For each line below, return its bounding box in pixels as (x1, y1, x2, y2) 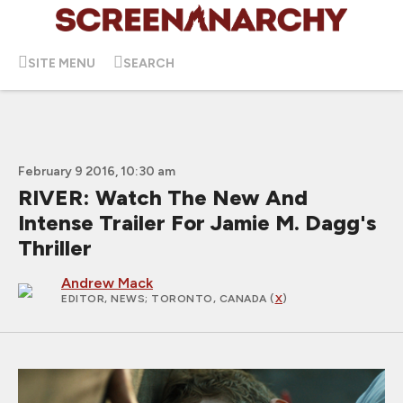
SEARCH (123, 55, 175, 71)
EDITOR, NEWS (61, 292, 145, 305)
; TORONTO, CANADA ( (145, 292, 275, 305)
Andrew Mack (61, 274, 153, 291)
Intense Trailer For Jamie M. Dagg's (18, 210, 376, 236)
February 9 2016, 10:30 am (18, 164, 175, 179)
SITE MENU (28, 55, 95, 71)
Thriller (18, 235, 92, 261)
